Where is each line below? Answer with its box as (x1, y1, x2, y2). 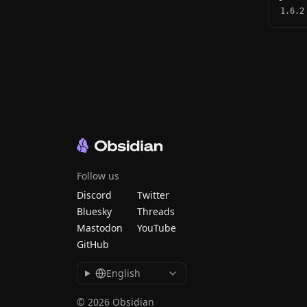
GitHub (77, 238, 109, 251)
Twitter (137, 188, 169, 202)
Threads (137, 205, 175, 219)
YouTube (137, 221, 176, 235)
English (106, 267, 140, 280)
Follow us (77, 169, 119, 183)
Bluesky (77, 205, 112, 219)
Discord (77, 188, 112, 202)
